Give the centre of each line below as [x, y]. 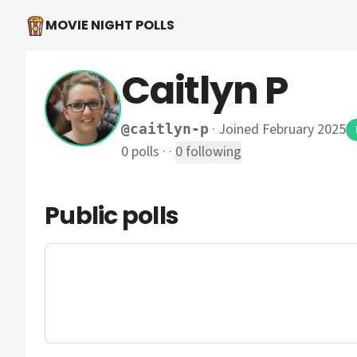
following [212, 152]
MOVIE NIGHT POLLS [110, 25]
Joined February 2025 [282, 129]
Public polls [112, 216]
